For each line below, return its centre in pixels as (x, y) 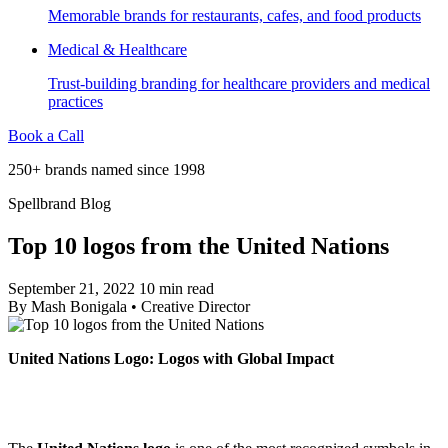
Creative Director (195, 306)
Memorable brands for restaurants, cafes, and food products (234, 15)
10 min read (176, 288)
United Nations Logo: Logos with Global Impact (171, 358)
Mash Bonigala (79, 306)
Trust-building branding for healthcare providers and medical (239, 83)
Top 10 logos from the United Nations (198, 245)
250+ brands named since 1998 (106, 169)
